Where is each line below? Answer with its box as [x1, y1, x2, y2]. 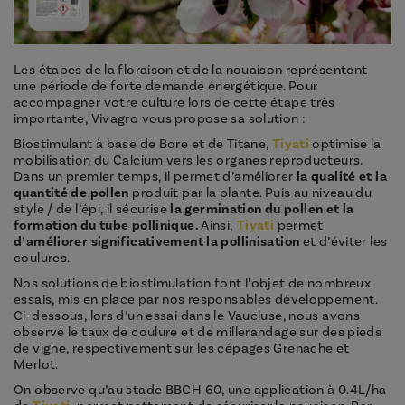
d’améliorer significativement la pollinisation [14, 233, 303, 251]
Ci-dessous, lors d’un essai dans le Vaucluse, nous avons [14, 307, 360, 325]
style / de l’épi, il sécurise [14, 201, 167, 219]
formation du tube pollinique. [14, 217, 202, 235]
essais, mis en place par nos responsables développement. [14, 291, 377, 309]
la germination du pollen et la [166, 201, 354, 219]
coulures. [14, 250, 71, 268]
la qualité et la [293, 168, 387, 186]
